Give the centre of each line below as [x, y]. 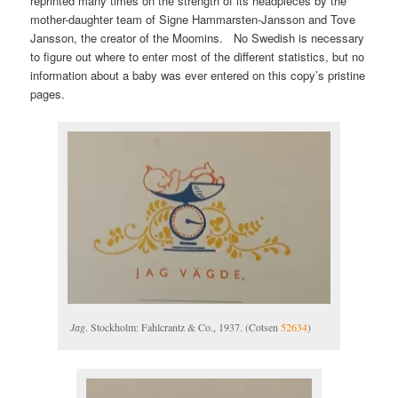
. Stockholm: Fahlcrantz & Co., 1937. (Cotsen [183, 326]
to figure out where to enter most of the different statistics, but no [198, 57]
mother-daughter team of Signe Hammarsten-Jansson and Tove [193, 20]
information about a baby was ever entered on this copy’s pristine [198, 76]
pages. [48, 94]
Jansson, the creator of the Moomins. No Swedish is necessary [198, 38]
